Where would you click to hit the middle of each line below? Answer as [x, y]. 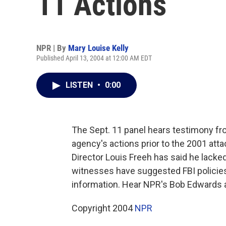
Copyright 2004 [103, 208]
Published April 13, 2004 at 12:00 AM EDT [94, 58]
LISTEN [80, 85]
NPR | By [52, 48]
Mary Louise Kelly [98, 48]
